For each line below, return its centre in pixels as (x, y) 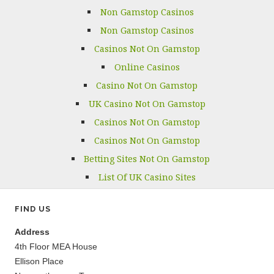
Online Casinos (147, 67)
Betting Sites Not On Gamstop (147, 158)
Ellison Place (39, 261)
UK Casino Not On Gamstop (147, 103)
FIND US (33, 209)
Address (32, 231)
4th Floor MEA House (56, 246)
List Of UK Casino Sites (147, 177)
